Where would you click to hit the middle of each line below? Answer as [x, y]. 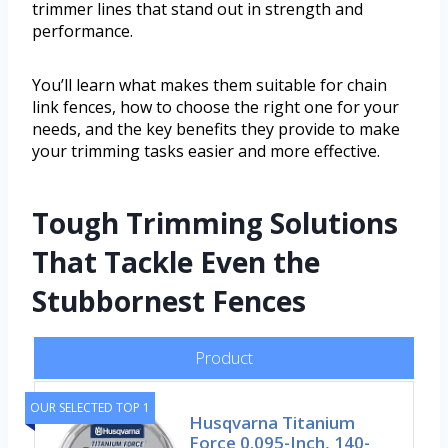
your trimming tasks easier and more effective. [206, 151]
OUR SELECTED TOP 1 [90, 408]
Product [224, 358]
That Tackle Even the [176, 262]
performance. [82, 31]
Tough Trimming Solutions [215, 223]
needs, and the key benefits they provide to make [216, 129]
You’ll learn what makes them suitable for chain [209, 85]
